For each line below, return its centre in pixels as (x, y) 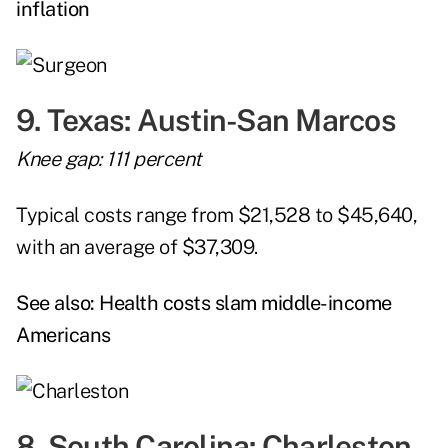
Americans (63, 335)
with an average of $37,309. (137, 247)
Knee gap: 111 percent (109, 159)
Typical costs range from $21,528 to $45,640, (216, 215)
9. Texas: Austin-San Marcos (206, 120)
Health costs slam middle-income (245, 303)
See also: (57, 303)
